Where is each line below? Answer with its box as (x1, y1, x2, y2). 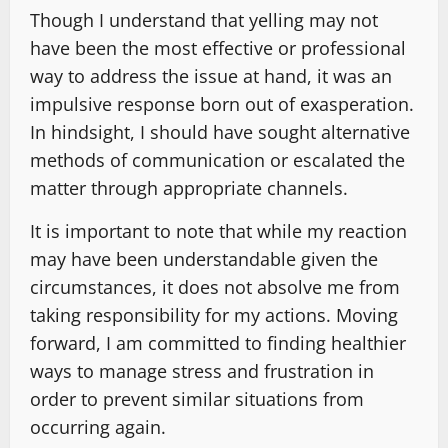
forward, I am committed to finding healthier (30, 331, 406, 356)
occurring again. (30, 415, 166, 440)
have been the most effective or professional (30, 36, 406, 61)
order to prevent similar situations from (30, 387, 364, 412)
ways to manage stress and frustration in (30, 359, 374, 384)
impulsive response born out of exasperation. (30, 92, 414, 117)
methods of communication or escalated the (30, 148, 405, 173)
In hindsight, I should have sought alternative (30, 120, 410, 145)
